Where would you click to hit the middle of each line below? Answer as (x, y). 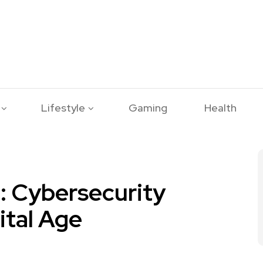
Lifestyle (63, 107)
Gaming (148, 107)
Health (221, 107)
